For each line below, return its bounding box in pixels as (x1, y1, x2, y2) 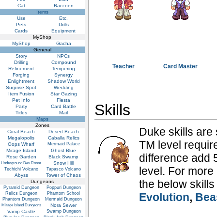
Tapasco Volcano (46, 166, 81, 171)
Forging (13, 72, 30, 77)
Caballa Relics (48, 135, 79, 140)
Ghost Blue (51, 147, 77, 153)
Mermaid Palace (47, 141, 80, 146)
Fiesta (57, 97, 71, 103)
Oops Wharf (8, 141, 35, 147)
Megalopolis (8, 135, 35, 140)
